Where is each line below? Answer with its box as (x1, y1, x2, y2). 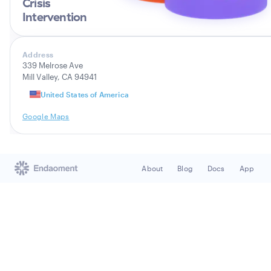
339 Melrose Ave (22, 60, 83, 70)
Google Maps (22, 112, 70, 120)
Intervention (22, 9, 87, 24)
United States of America (41, 90, 129, 99)
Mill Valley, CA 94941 (22, 72, 97, 82)
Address (22, 50, 54, 59)
